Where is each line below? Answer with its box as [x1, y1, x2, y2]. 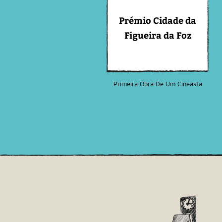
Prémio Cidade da [119, 14, 196, 26]
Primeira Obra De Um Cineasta [113, 80, 202, 88]
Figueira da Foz [124, 29, 191, 41]
